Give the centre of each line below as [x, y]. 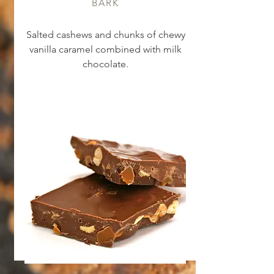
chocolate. [106, 64]
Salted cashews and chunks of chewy [106, 35]
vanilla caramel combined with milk [106, 49]
